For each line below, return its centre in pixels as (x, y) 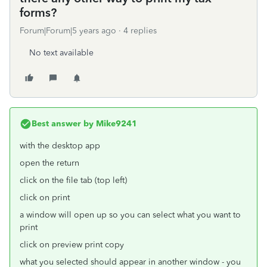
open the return (49, 163)
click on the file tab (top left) (73, 180)
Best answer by (63, 124)
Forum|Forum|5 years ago (68, 31)
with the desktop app (60, 146)
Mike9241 (115, 124)
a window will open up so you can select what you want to (130, 215)
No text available (61, 53)
